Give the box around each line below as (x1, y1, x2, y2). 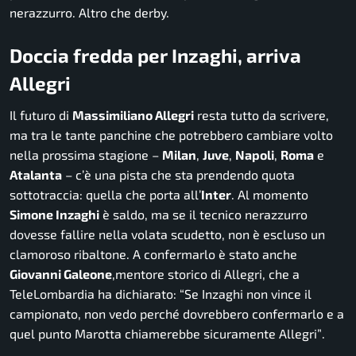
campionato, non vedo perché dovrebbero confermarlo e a (10, 305, 344, 321)
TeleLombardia (10, 285, 95, 301)
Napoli (235, 146, 274, 162)
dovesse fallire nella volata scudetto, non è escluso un (10, 226, 325, 242)
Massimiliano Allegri (72, 106, 194, 122)
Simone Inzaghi (10, 206, 99, 222)
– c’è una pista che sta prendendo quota (62, 166, 295, 182)
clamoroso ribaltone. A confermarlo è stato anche (10, 246, 297, 261)
